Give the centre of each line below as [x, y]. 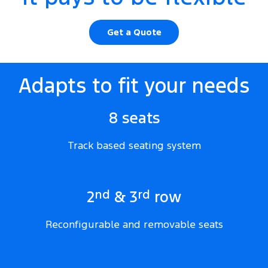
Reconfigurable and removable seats [134, 225]
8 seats [134, 118]
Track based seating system [134, 146]
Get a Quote [134, 32]
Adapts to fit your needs [134, 86]
